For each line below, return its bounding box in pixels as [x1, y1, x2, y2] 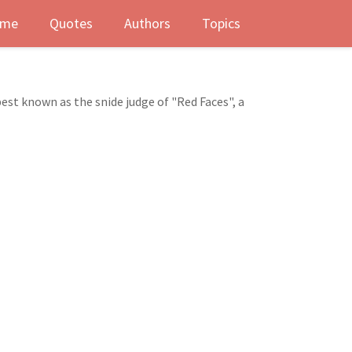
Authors [124, 14, 170, 32]
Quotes [49, 14, 93, 32]
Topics [202, 14, 240, 32]
